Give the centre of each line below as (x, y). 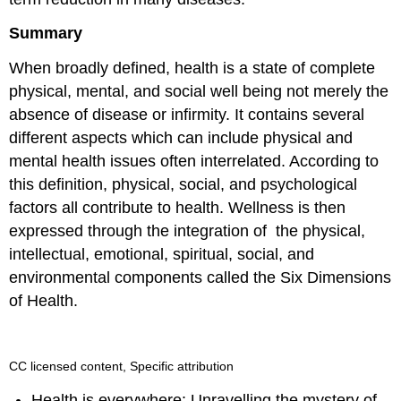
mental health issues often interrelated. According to (194, 162)
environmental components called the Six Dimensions (200, 278)
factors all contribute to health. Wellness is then (178, 208)
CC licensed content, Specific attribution (122, 366)
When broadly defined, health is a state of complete (192, 68)
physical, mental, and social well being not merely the (199, 92)
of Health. (44, 301)
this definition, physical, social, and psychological (183, 185)
